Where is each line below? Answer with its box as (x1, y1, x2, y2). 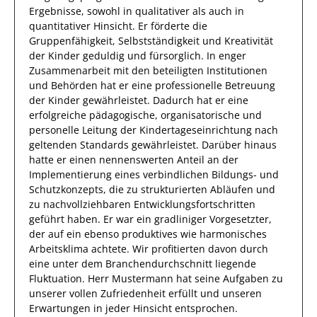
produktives (122, 227, 178, 241)
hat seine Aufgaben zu (173, 272, 283, 285)
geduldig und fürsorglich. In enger (80, 49, 246, 62)
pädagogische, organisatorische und (89, 108, 262, 122)
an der (207, 153, 238, 166)
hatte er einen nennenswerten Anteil (29, 153, 207, 166)
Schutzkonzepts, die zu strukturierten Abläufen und (29, 183, 275, 196)
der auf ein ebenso (29, 227, 122, 241)
